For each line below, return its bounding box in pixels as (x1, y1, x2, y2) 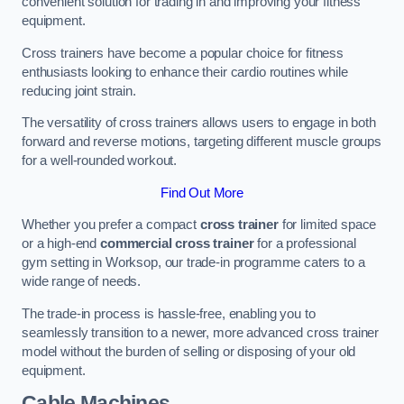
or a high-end (22, 236, 100, 252)
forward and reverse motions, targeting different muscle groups (22, 134, 381, 150)
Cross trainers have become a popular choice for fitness (22, 45, 344, 60)
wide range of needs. (22, 274, 142, 289)
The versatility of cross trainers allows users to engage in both (22, 115, 376, 131)
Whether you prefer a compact (22, 217, 200, 233)
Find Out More (160, 185, 244, 200)
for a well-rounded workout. (22, 153, 178, 169)
